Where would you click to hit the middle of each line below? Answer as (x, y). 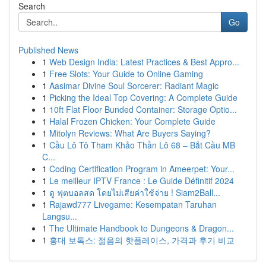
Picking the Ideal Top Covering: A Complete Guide (143, 97)
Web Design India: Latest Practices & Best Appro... (144, 62)
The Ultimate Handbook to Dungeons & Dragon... (142, 228)
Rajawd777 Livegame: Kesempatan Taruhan (133, 204)
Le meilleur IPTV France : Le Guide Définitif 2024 (142, 180)
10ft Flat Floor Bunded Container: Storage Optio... (143, 109)
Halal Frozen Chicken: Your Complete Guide (132, 121)
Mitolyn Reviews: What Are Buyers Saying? (130, 133)
